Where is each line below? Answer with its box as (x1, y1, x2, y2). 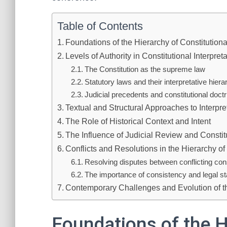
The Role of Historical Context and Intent (65, 117, 211, 126)
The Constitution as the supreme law (85, 65, 206, 73)
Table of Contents (57, 20, 143, 32)
